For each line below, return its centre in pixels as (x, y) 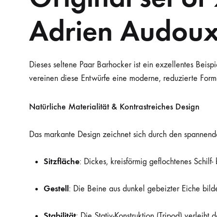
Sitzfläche (62, 162)
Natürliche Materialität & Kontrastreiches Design (114, 107)
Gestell (56, 189)
